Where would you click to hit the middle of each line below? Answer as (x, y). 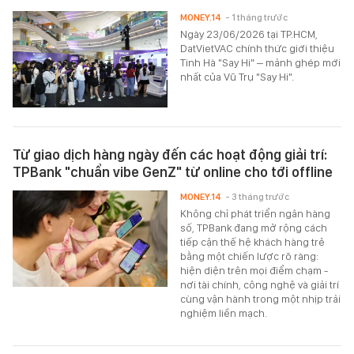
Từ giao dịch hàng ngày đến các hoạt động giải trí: (170, 154)
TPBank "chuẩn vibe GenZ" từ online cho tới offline (173, 171)
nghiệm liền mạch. (224, 313)
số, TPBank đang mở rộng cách (254, 227)
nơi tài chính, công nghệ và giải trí (260, 284)
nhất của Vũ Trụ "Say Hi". (237, 76)
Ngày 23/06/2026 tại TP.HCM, (249, 34)
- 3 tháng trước (258, 196)
